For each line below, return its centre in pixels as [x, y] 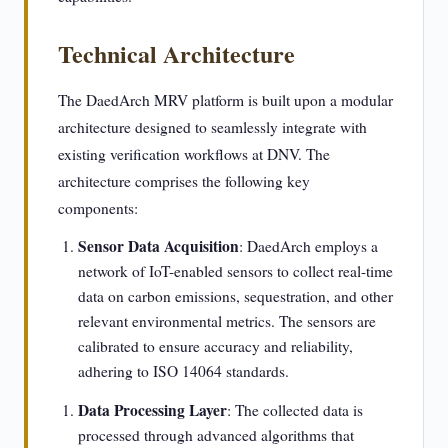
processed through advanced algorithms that [216, 435]
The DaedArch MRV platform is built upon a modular [225, 100]
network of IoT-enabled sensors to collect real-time [235, 271]
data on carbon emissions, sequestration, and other [235, 296]
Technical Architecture [176, 53]
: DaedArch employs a [308, 246]
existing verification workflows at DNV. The [194, 154]
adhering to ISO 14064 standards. [183, 371]
